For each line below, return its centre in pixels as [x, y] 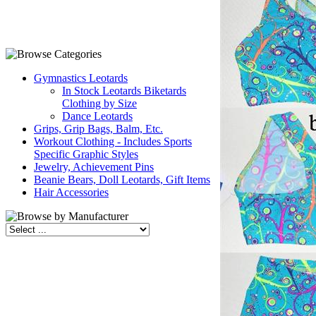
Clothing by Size [99, 103]
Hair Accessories [71, 192]
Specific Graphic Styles [86, 154]
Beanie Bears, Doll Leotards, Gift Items [122, 180]
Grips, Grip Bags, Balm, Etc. [98, 129]
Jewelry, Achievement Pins [94, 167]
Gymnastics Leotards [81, 78]
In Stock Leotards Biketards [124, 91]
